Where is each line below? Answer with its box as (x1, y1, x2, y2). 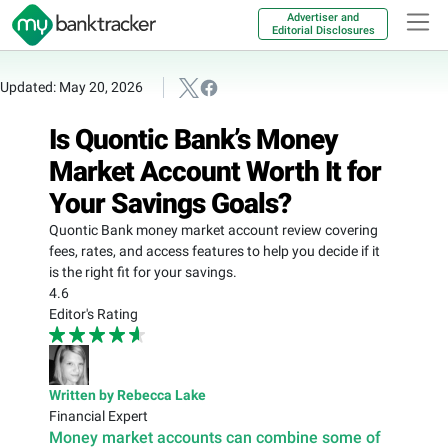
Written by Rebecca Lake (49, 386, 206, 403)
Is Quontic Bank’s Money (49, 122, 338, 156)
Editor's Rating (49, 305, 138, 322)
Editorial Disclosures (271, 24, 375, 37)
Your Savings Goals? (49, 186, 291, 220)
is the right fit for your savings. (49, 263, 237, 280)
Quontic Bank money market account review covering (49, 221, 378, 238)
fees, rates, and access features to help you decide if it (49, 242, 380, 259)
